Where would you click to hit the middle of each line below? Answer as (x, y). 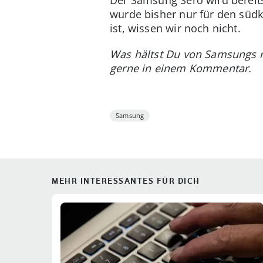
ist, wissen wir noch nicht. (175, 28)
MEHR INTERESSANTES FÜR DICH (126, 181)
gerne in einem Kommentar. (181, 68)
